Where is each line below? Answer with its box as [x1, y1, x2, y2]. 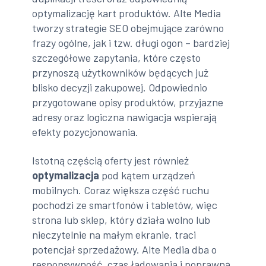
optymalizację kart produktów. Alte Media [32, 7, 221, 20]
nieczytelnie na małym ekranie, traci [32, 227, 197, 241]
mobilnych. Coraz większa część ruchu [32, 183, 210, 197]
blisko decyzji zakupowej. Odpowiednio [32, 81, 208, 94]
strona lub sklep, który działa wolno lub [32, 213, 211, 226]
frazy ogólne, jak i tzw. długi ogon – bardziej [32, 36, 230, 50]
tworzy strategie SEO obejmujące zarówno [32, 21, 224, 35]
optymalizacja [32, 168, 100, 182]
